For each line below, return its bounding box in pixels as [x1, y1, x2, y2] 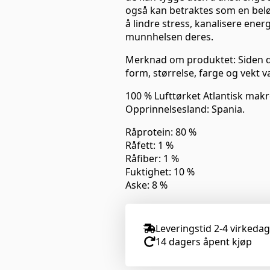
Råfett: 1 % [125, 138, 176, 152]
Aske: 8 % [125, 178, 168, 192]
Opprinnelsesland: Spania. [125, 102, 245, 116]
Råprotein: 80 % [125, 125, 199, 139]
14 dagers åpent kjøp [155, 234, 252, 248]
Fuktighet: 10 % [125, 165, 197, 178]
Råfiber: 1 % [125, 151, 181, 165]
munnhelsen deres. [125, 30, 213, 43]
